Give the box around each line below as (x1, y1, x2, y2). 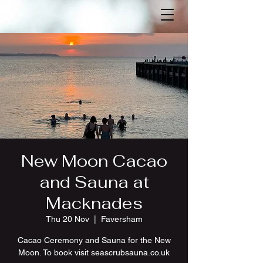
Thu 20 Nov (45, 214, 89, 224)
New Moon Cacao (21, 150, 167, 171)
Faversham (100, 214, 143, 224)
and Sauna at (39, 171, 149, 193)
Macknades (45, 193, 143, 214)
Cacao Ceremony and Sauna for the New (17, 235, 171, 245)
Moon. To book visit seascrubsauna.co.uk (18, 248, 170, 257)
